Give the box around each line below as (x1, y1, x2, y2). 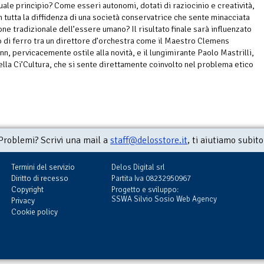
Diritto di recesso (11, 173, 68, 184)
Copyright (11, 184, 44, 195)
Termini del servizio (11, 162, 75, 173)
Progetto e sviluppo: (111, 184, 179, 195)
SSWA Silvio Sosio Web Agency (111, 194, 217, 204)
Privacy (11, 196, 35, 206)
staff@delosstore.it (110, 134, 187, 147)
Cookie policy (11, 207, 58, 217)
